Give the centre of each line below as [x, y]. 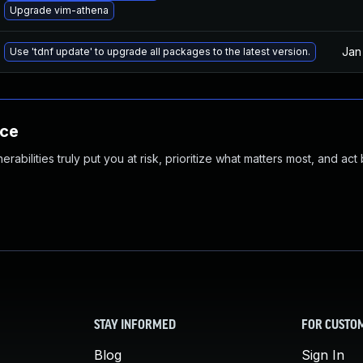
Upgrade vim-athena [59, 10]
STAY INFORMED [135, 326]
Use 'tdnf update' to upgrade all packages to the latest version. [160, 51]
